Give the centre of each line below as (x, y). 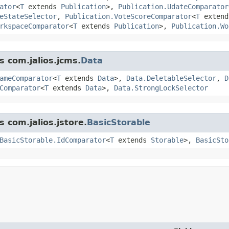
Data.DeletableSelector (171, 78)
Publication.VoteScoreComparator (128, 16)
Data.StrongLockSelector (161, 88)
